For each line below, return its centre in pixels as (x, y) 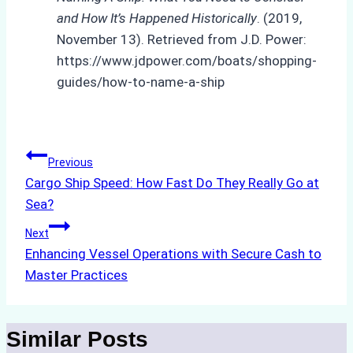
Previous (71, 162)
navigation (80, 192)
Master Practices (76, 275)
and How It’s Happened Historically (157, 18)
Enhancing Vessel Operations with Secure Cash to (173, 253)
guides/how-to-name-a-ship (141, 82)
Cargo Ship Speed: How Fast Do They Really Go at (172, 182)
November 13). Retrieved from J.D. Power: (182, 39)
